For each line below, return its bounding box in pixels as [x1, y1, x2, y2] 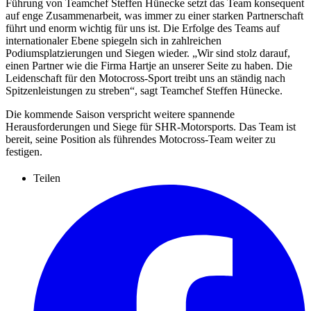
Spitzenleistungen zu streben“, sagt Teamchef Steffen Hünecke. [6, 84, 283, 96]
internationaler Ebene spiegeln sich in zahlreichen [6, 34, 221, 47]
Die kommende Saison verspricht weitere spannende [6, 108, 235, 120]
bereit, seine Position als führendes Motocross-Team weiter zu [6, 133, 276, 145]
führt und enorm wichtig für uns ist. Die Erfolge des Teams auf [6, 22, 280, 34]
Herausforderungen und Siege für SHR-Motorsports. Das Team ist [6, 120, 296, 133]
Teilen [33, 171, 60, 184]
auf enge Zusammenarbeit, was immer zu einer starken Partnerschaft [6, 9, 303, 22]
